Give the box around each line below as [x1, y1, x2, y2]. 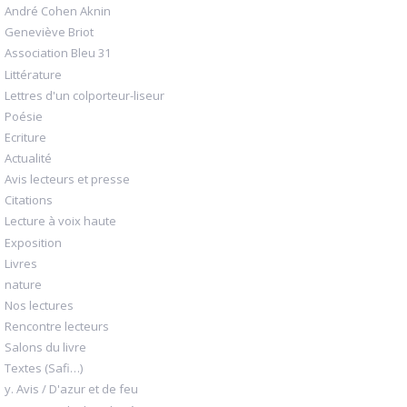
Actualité [5, 150, 52, 167]
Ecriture [5, 128, 46, 145]
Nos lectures [5, 296, 74, 313]
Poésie [5, 107, 43, 124]
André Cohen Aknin [5, 3, 111, 20]
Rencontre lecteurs [5, 318, 109, 335]
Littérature [5, 65, 62, 83]
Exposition [5, 233, 62, 251]
